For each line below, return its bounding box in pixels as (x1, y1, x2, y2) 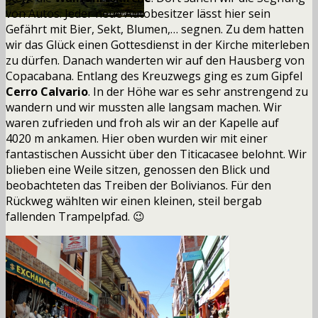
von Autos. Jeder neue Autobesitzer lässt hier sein (6, 5, 270, 21)
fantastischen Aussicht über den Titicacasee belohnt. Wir (6, 146, 307, 162)
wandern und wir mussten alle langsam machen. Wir (6, 99, 282, 115)
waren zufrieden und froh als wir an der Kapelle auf (6, 114, 279, 131)
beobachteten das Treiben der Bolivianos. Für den (6, 177, 271, 193)
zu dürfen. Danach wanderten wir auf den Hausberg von (6, 52, 305, 68)
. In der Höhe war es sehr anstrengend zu (88, 83, 308, 99)
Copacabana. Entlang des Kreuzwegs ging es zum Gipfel (6, 67, 302, 84)
